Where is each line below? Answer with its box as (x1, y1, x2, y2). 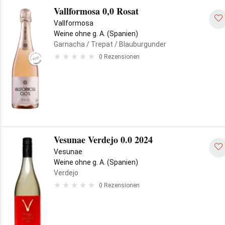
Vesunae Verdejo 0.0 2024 (54, 133, 153, 146)
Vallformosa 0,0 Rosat (54, 5, 139, 18)
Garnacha (54, 40, 85, 48)
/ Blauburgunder (113, 40, 166, 48)
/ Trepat (85, 40, 113, 48)
